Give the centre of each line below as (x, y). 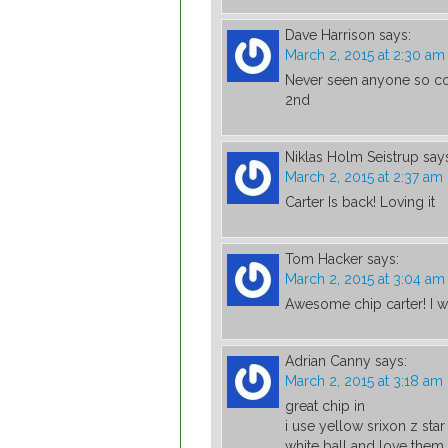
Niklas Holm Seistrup (352, 157)
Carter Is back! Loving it (360, 202)
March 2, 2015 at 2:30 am (365, 55)
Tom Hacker (324, 259)
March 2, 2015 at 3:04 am (365, 279)
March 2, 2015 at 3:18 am (364, 381)
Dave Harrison (330, 35)
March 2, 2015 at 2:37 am (364, 177)
